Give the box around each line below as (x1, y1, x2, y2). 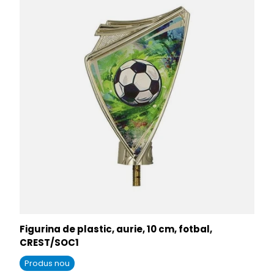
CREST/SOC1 (20, 235, 79, 249)
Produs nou (24, 257, 70, 269)
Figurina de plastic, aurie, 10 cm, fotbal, (20, 222, 212, 235)
